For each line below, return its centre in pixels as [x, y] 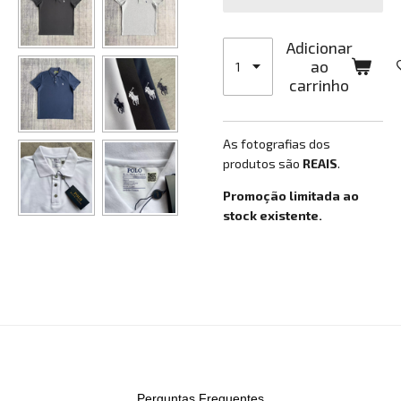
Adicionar [319, 48]
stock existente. [273, 216]
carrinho [320, 86]
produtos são [263, 164]
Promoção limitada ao [291, 196]
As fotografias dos [277, 144]
